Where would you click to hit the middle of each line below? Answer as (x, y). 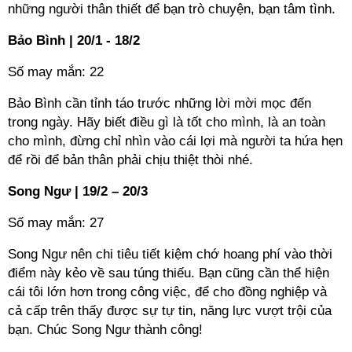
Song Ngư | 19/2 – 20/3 (78, 191)
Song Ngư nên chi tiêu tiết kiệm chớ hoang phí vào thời (170, 254)
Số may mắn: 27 (56, 223)
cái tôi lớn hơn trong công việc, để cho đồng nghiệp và (167, 292)
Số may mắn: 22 (56, 72)
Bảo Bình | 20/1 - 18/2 (74, 40)
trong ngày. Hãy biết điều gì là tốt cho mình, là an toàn (167, 122)
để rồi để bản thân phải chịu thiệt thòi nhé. (130, 160)
